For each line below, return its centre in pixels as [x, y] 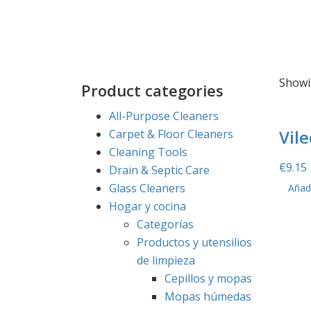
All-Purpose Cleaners [164, 116]
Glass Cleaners [147, 188]
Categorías [165, 224]
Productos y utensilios [194, 242]
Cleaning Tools [148, 152]
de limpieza [166, 260]
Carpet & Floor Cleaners [171, 134]
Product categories [152, 90]
